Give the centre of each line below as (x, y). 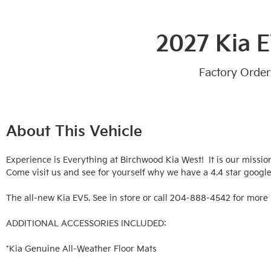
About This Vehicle (74, 132)
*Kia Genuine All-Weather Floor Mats (81, 249)
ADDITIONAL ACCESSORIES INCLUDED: (87, 224)
